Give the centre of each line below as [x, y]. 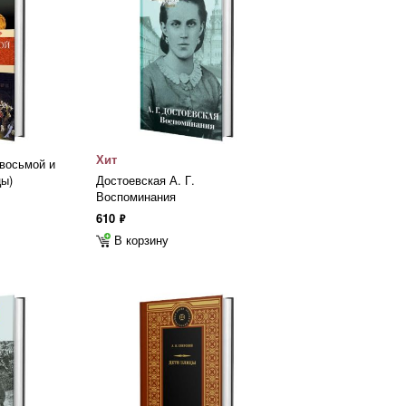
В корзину [141, 240]
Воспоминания [136, 196]
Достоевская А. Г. [145, 180]
